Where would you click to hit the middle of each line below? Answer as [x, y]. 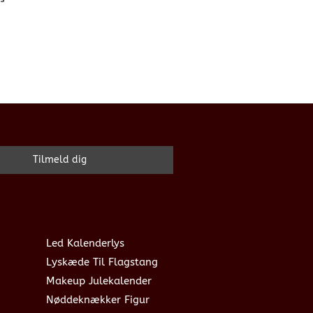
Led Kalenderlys [85, 243]
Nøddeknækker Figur [98, 299]
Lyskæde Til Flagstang [102, 262]
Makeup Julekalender [99, 281]
